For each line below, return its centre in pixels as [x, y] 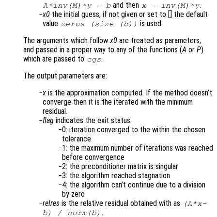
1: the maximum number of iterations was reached [138, 148]
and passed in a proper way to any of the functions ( [103, 50]
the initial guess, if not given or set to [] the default [129, 15]
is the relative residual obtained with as [121, 203]
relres [51, 203]
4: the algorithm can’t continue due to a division [134, 185]
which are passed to [55, 59]
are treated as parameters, [159, 41]
